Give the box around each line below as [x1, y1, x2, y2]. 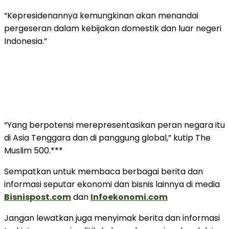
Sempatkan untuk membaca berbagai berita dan [4, 165, 203, 177]
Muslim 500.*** [4, 144, 63, 156]
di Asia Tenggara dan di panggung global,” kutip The [4, 131, 211, 144]
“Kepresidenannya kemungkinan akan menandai [4, 9, 198, 21]
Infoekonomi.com [90, 191, 168, 203]
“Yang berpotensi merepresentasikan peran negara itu [4, 119, 225, 131]
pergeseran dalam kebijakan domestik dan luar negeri [4, 22, 221, 34]
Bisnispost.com [4, 191, 71, 203]
